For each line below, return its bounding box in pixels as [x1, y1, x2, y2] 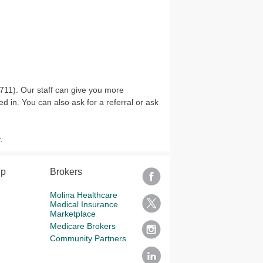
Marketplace [49, 209, 96, 218]
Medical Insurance [49, 200, 118, 209]
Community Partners [49, 234, 126, 243]
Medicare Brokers [49, 221, 116, 231]
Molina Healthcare [49, 190, 117, 200]
